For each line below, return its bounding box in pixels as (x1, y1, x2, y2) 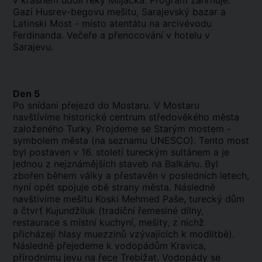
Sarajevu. (13, 41, 53, 53)
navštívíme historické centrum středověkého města (13, 111, 239, 123)
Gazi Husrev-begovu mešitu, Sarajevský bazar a (13, 6, 226, 18)
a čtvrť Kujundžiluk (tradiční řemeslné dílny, (13, 205, 204, 216)
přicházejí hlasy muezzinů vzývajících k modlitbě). (13, 228, 235, 240)
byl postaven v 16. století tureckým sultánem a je (13, 146, 229, 158)
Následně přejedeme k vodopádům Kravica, (13, 240, 206, 251)
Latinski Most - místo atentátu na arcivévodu (13, 18, 212, 29)
